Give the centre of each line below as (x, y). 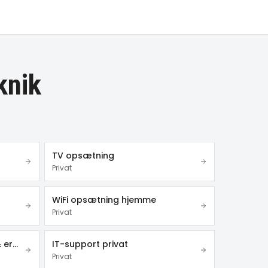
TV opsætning (83, 156)
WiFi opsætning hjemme (104, 200)
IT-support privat (90, 244)
